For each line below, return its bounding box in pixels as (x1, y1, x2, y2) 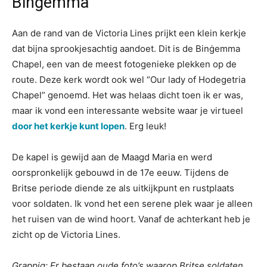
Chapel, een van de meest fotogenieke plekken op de (12, 58, 237, 70)
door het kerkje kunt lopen (12, 120, 125, 132)
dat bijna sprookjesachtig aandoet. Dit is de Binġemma (12, 43, 240, 54)
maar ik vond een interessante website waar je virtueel (12, 105, 243, 116)
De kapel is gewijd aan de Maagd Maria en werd (12, 151, 212, 163)
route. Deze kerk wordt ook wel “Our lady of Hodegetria (12, 74, 246, 85)
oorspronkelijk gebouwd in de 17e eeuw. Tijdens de (12, 167, 229, 178)
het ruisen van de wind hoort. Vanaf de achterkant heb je (12, 213, 250, 225)
